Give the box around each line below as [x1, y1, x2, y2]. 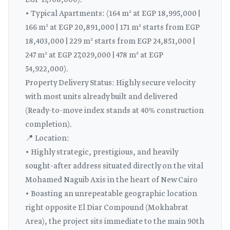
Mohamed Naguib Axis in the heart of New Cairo [25, 175, 198, 185]
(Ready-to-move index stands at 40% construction [25, 106, 204, 116]
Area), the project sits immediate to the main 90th [25, 217, 204, 227]
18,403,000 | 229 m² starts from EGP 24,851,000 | [25, 36, 195, 47]
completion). [25, 120, 72, 130]
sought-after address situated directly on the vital [25, 161, 203, 171]
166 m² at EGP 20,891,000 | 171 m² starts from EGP [25, 23, 200, 33]
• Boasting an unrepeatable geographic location [25, 189, 197, 199]
